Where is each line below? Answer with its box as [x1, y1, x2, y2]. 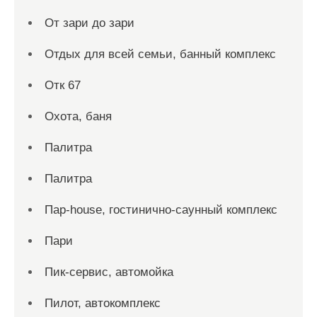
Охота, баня [45, 110, 112, 123]
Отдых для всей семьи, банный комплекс [45, 47, 276, 61]
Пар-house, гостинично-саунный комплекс [45, 203, 277, 217]
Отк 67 [45, 79, 81, 92]
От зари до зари [45, 16, 134, 30]
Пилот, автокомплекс [45, 296, 161, 310]
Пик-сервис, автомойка [45, 265, 173, 279]
